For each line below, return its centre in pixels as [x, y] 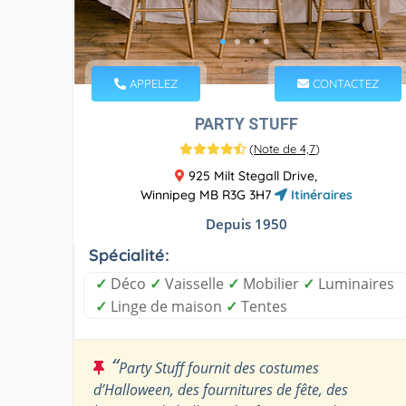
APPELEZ [152, 83]
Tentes [262, 306]
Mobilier [271, 283]
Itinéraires [319, 194]
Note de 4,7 [285, 148]
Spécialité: [129, 255]
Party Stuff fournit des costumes [219, 367]
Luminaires [354, 283]
